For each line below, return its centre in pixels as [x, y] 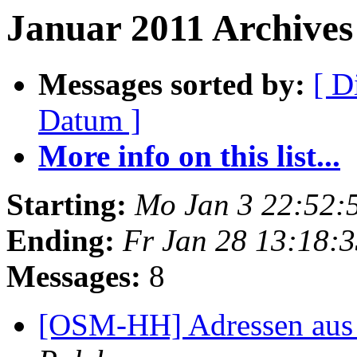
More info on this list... [189, 156]
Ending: [61, 241]
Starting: [67, 205]
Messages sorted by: [172, 84]
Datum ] [90, 120]
